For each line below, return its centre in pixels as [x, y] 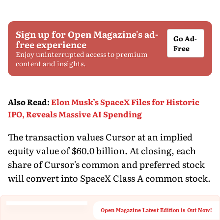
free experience [51, 44]
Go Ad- [185, 38]
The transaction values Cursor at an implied [100, 137]
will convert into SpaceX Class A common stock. [109, 178]
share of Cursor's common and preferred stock [106, 164]
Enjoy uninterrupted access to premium [82, 54]
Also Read [27, 101]
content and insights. [51, 63]
